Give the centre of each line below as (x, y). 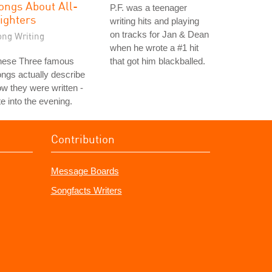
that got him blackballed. (158, 61)
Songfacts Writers (86, 190)
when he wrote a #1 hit (154, 48)
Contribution (83, 139)
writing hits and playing (155, 21)
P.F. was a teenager (148, 8)
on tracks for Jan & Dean (159, 34)
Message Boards (85, 171)
